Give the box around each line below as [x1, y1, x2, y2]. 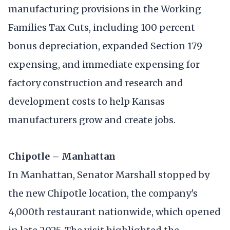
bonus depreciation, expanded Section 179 [8, 40, 202, 52]
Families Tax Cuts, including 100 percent [8, 21, 195, 33]
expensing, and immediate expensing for [8, 58, 200, 70]
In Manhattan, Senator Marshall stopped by [8, 168, 209, 181]
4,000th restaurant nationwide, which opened [8, 205, 221, 218]
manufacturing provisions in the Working [8, 3, 201, 15]
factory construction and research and [8, 76, 183, 89]
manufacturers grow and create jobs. [8, 113, 176, 126]
